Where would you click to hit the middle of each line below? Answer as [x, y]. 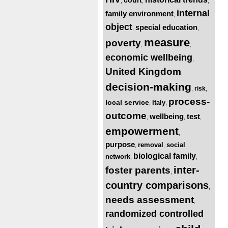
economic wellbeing [149, 57]
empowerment [142, 131]
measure [167, 42]
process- [189, 101]
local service [127, 102]
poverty [123, 43]
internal [193, 13]
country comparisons [157, 185]
